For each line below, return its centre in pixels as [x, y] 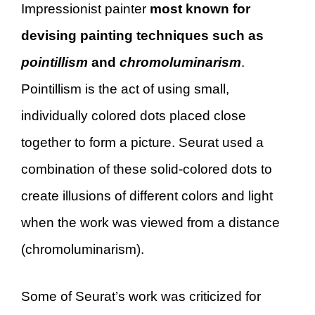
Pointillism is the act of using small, [125, 89]
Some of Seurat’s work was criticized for [141, 296]
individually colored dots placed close [134, 116]
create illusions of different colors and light [147, 196]
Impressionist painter [85, 9]
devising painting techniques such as [142, 36]
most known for [200, 9]
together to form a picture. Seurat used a [142, 142]
